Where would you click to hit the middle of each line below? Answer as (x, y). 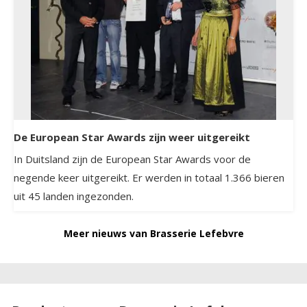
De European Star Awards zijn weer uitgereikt (132, 137)
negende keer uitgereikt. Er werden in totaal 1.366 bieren (149, 177)
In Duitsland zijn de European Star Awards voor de (132, 159)
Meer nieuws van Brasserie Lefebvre (153, 233)
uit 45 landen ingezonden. (74, 196)
